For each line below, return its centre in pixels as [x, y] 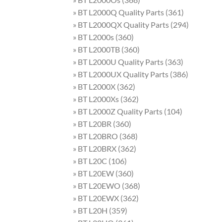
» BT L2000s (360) [103, 37]
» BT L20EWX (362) [106, 198]
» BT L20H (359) [100, 210]
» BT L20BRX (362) [105, 148]
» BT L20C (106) [100, 161]
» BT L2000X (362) [104, 86]
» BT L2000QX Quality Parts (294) [131, 24]
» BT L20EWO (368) [107, 185]
